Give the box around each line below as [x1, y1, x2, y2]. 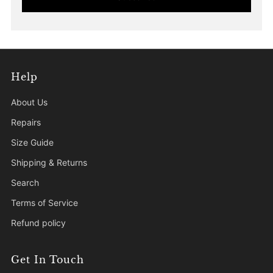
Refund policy [11, 217, 66, 228]
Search [11, 177, 39, 188]
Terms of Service [11, 197, 78, 208]
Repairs [11, 116, 41, 127]
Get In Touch [11, 253, 84, 266]
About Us [11, 96, 48, 107]
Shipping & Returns [11, 157, 87, 168]
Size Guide [11, 136, 54, 147]
